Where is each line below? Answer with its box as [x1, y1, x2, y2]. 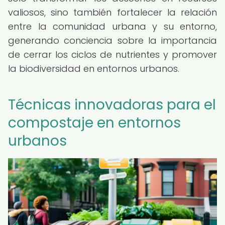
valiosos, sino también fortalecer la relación [8, 6, 217, 19]
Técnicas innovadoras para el [8, 95, 216, 115]
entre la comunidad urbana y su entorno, [8, 20, 217, 33]
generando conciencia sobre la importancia [8, 34, 217, 47]
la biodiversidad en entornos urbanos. [8, 62, 179, 75]
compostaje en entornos [8, 113, 181, 133]
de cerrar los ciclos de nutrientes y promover [8, 48, 217, 61]
